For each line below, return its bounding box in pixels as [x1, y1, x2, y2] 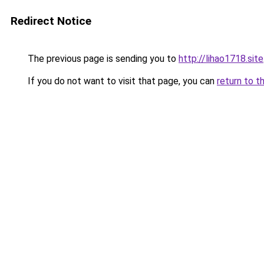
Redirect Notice [11, 14, 91, 28]
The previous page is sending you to [25, 53, 179, 64]
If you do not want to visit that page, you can [25, 75, 217, 87]
